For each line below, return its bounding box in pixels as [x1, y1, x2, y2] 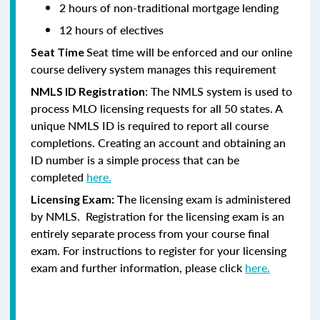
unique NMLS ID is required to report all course [31, 116, 269, 134]
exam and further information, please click [31, 259, 245, 276]
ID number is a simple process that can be [31, 151, 239, 168]
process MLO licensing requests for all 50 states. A [31, 99, 282, 116]
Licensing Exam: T [31, 191, 124, 206]
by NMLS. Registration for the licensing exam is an [31, 207, 284, 224]
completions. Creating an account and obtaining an [31, 134, 286, 151]
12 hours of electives [59, 21, 164, 38]
